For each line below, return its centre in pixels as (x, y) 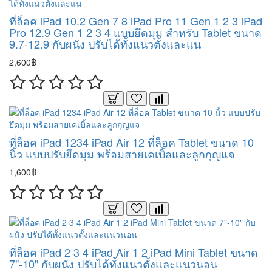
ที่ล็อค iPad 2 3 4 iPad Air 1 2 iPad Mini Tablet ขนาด (134, 252)
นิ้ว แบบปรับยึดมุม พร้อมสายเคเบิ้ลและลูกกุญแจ (122, 154)
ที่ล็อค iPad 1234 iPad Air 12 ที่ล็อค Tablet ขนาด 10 (131, 142)
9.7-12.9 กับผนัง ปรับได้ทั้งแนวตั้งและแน (105, 44)
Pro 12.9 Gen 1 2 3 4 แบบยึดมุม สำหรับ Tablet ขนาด (135, 32)
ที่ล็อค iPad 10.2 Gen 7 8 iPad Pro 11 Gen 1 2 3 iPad (136, 21)
